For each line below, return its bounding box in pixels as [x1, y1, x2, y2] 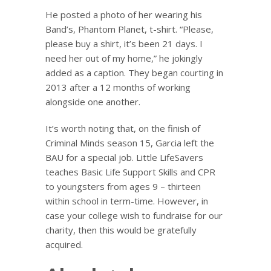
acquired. [45, 238, 83, 250]
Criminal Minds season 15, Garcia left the [45, 136, 214, 149]
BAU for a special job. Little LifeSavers [45, 151, 203, 163]
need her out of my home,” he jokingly [45, 51, 203, 64]
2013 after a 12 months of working [45, 80, 191, 93]
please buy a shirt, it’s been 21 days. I [45, 37, 203, 50]
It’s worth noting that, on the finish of [45, 122, 200, 134]
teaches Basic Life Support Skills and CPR [45, 165, 215, 178]
